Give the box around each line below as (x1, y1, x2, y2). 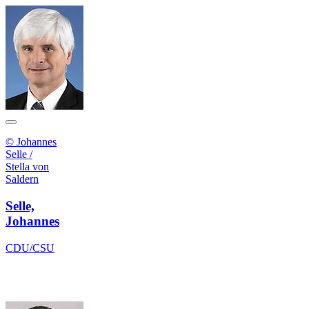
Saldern (6, 173, 39, 186)
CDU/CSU (6, 241, 54, 254)
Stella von (6, 161, 49, 173)
